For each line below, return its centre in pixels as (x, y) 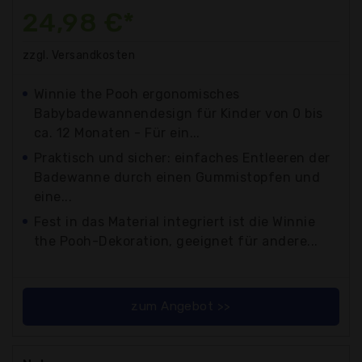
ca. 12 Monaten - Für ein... (117, 133)
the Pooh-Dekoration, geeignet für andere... (176, 241)
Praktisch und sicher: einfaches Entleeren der (182, 158)
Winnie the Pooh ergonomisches (137, 94)
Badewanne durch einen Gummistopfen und (177, 177)
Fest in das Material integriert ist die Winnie (175, 221)
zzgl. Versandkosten (79, 55)
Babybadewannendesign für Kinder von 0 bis (179, 113)
